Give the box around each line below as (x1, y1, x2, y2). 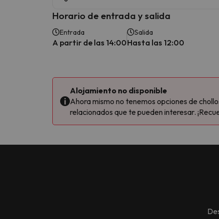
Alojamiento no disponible (70, 85, 167, 95)
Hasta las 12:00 (127, 37, 184, 47)
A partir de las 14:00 (52, 37, 127, 47)
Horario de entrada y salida (52, 9, 171, 22)
